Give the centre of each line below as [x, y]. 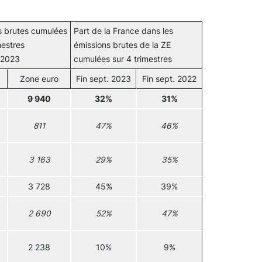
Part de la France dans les [123, 31]
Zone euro [39, 79]
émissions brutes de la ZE [122, 45]
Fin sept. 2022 [169, 79]
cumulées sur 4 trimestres [123, 59]
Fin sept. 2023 [104, 79]
